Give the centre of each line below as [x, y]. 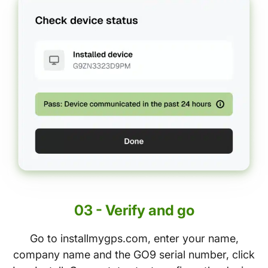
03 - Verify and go [134, 210]
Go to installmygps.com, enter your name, [134, 238]
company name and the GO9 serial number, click [134, 254]
